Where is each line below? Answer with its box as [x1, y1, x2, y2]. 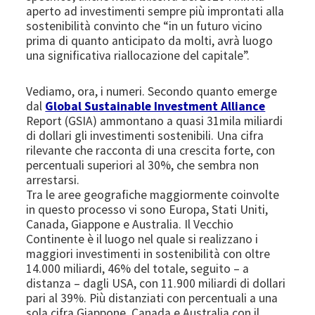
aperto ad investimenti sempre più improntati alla [26, 3, 285, 19]
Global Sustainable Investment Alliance [45, 98, 266, 114]
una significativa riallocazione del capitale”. [26, 47, 250, 63]
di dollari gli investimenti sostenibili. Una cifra [26, 127, 264, 143]
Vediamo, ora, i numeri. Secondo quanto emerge [26, 83, 278, 99]
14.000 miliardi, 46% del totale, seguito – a [26, 260, 250, 276]
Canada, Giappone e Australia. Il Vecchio [26, 216, 234, 232]
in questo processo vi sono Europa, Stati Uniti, [26, 201, 269, 217]
